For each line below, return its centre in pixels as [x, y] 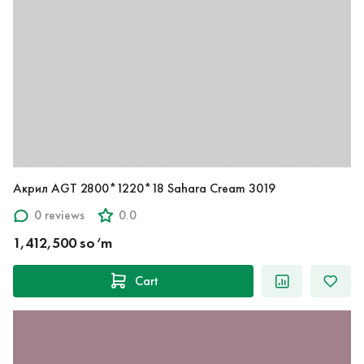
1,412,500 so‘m [63, 243]
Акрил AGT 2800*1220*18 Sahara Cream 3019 [144, 188]
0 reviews [59, 215]
